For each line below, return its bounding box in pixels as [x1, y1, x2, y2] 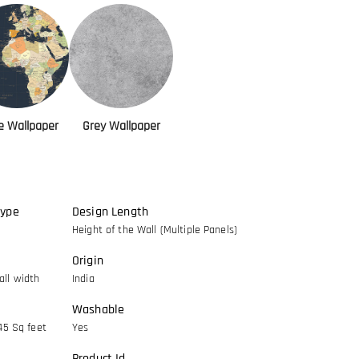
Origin [72, 252, 103, 269]
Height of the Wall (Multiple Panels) [72, 223, 238, 237]
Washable [72, 301, 125, 318]
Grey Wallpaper [82, 118, 160, 135]
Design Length [72, 204, 149, 220]
